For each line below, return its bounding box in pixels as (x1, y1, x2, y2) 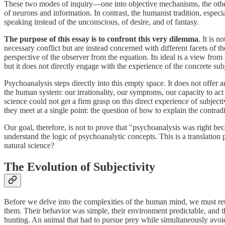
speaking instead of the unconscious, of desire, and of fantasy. (4, 17, 199, 26)
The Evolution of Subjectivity (4, 160, 155, 173)
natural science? (4, 141, 54, 150)
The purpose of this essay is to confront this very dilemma (4, 34, 198, 43)
